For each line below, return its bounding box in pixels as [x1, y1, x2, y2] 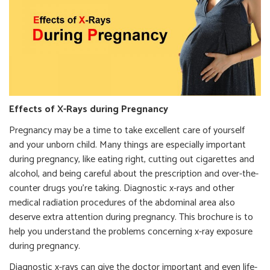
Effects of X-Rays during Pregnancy [9, 101, 168, 118]
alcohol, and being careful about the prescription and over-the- [9, 166, 259, 182]
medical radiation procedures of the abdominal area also [9, 195, 235, 211]
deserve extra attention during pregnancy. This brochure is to [9, 209, 253, 225]
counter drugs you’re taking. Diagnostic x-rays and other [9, 180, 234, 196]
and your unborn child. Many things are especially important [9, 137, 246, 153]
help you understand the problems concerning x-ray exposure [9, 224, 253, 240]
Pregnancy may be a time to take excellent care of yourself [9, 122, 245, 139]
